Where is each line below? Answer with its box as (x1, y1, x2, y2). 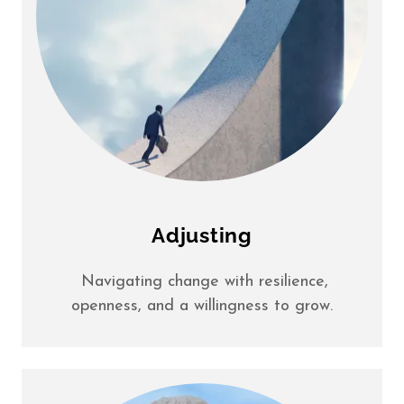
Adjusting (151, 223, 252, 247)
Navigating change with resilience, (76, 273, 328, 290)
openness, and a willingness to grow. (71, 298, 333, 315)
